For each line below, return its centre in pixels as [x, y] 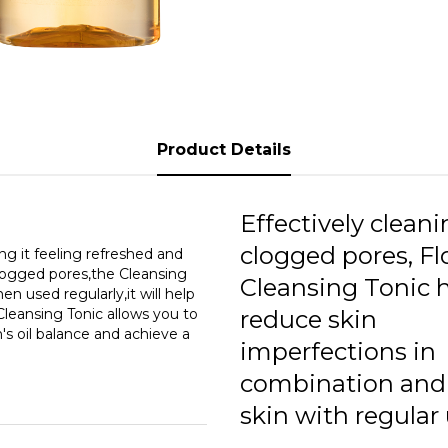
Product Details [224, 149]
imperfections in [337, 351]
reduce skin [308, 319]
